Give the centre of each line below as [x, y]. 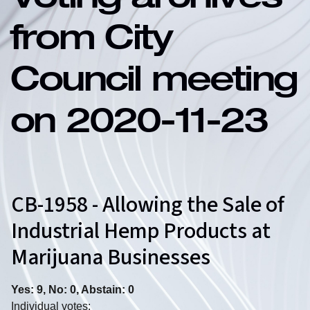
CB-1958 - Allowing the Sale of [148, 205]
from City [91, 42]
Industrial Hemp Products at [141, 231]
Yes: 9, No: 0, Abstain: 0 [73, 290]
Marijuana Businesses [111, 258]
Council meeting [154, 83]
